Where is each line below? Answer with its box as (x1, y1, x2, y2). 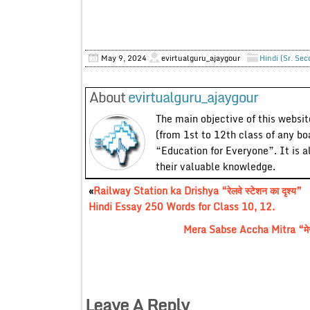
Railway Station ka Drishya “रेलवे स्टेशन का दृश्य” (93, 182, 302, 199)
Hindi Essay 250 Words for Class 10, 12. (88, 198, 275, 215)
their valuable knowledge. (155, 158, 275, 174)
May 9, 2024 (100, 51, 147, 64)
